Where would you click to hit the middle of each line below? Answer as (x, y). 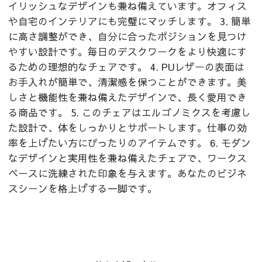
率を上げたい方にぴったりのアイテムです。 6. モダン (130, 143)
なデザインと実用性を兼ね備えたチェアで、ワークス (128, 158)
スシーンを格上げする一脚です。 (83, 189)
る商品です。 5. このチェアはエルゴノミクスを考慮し (130, 113)
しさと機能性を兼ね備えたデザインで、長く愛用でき (128, 97)
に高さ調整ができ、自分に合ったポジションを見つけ (128, 37)
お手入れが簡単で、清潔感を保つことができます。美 (128, 82)
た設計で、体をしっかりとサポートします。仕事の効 (128, 128)
